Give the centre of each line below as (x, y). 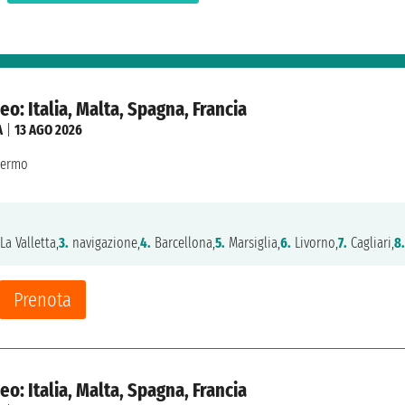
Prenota (42, 299)
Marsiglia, (253, 242)
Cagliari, (371, 242)
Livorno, (315, 242)
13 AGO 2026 (48, 129)
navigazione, (104, 242)
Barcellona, (183, 242)
